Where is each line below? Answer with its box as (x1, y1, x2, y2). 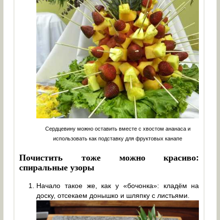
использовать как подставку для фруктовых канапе (53, 136, 183, 142)
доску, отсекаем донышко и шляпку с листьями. (36, 192, 190, 200)
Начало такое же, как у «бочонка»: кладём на (36, 182, 199, 190)
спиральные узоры (19, 161, 95, 174)
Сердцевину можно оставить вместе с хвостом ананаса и (45, 126, 191, 132)
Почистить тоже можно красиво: (19, 151, 199, 164)
